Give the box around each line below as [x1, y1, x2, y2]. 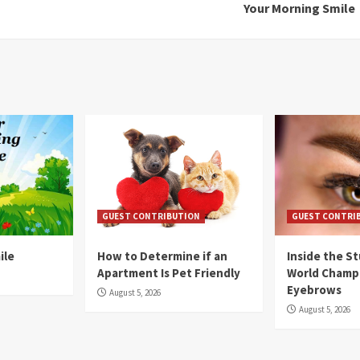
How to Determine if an [97, 248, 228, 264]
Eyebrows [286, 282, 342, 298]
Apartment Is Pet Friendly [97, 265, 241, 281]
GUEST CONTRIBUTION [102, 211, 201, 223]
